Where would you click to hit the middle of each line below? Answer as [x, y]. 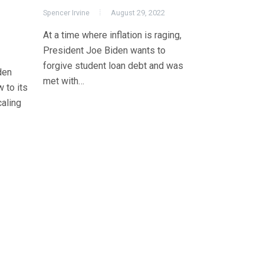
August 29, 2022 [138, 13]
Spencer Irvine [66, 13]
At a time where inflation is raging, [112, 35]
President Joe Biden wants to [104, 51]
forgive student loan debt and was [113, 66]
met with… [64, 81]
